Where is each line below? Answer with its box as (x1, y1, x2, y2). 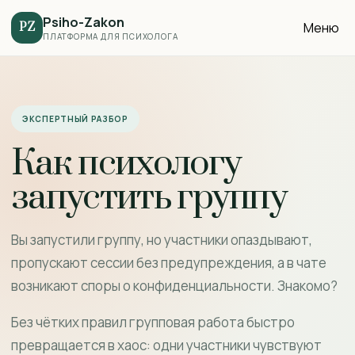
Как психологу (11, 141, 242, 186)
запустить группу (11, 175, 288, 220)
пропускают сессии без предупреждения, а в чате (11, 254, 326, 272)
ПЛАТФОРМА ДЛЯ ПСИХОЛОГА (43, 30, 178, 42)
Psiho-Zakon (43, 13, 124, 31)
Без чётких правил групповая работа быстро (11, 313, 295, 331)
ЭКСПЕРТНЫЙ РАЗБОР (22, 113, 128, 124)
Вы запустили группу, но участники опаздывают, (11, 231, 312, 249)
